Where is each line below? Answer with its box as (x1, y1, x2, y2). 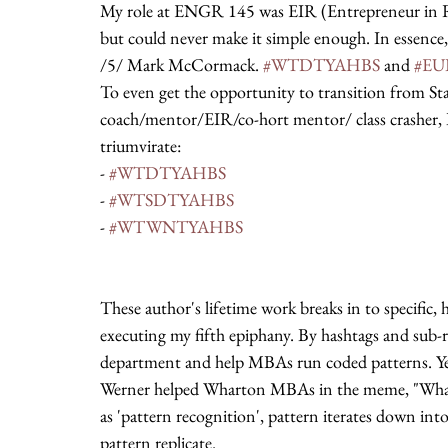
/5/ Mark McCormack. (100, 53, 263, 76)
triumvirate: (100, 134, 181, 157)
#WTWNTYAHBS (109, 215, 243, 238)
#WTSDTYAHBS (109, 188, 234, 211)
